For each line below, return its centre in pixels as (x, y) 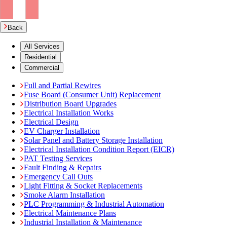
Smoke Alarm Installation (64, 195)
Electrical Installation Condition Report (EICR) (99, 149)
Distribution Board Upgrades (70, 103)
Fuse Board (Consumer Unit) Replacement (92, 94)
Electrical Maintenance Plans (70, 213)
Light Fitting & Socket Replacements (83, 185)
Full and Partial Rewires (62, 85)
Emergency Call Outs (58, 176)
